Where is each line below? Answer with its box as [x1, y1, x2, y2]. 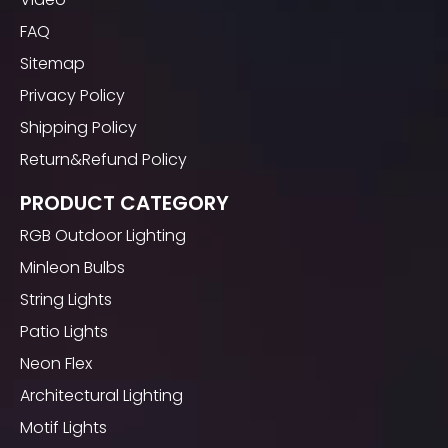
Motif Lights [20, 416, 107, 439]
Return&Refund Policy [20, 148, 187, 171]
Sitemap [20, 52, 85, 75]
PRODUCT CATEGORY [20, 189, 229, 217]
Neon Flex [20, 352, 92, 375]
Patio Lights [20, 320, 108, 343]
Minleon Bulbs [20, 256, 125, 279]
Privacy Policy [20, 84, 125, 107]
